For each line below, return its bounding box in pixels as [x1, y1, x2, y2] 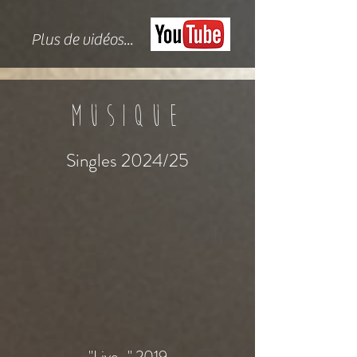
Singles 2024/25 [66, 147, 189, 174]
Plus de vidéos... [31, 30, 133, 49]
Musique [71, 99, 184, 132]
